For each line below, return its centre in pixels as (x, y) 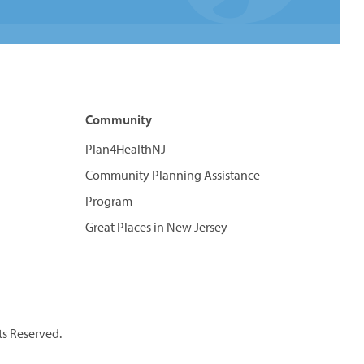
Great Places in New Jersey (156, 227)
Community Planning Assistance (172, 175)
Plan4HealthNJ (125, 149)
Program (108, 201)
